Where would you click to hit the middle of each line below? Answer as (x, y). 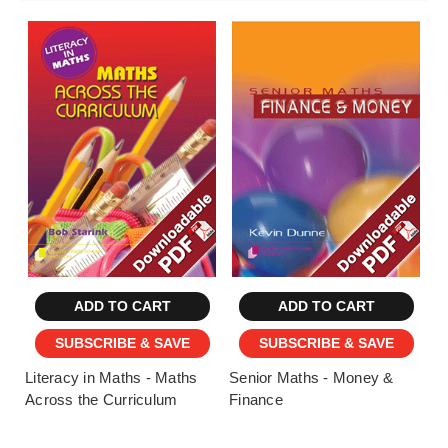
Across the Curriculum (101, 399)
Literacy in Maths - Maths (111, 377)
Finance (256, 399)
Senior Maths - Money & (311, 377)
